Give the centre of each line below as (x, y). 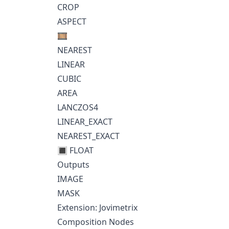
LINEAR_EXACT (85, 122)
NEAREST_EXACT (88, 136)
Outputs (73, 165)
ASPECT (72, 21)
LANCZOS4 (78, 107)
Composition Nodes (96, 222)
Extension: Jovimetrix (97, 208)
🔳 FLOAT (75, 150)
